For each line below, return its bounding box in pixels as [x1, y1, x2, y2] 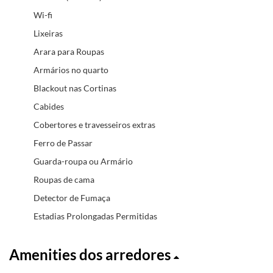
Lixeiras [34, 27, 63, 38]
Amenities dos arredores [9, 245, 174, 263]
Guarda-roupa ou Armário [34, 155, 133, 166]
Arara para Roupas [34, 46, 104, 57]
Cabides [34, 101, 64, 112]
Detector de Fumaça [34, 192, 110, 203]
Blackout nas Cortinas [34, 82, 116, 93]
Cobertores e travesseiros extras [34, 119, 155, 130]
